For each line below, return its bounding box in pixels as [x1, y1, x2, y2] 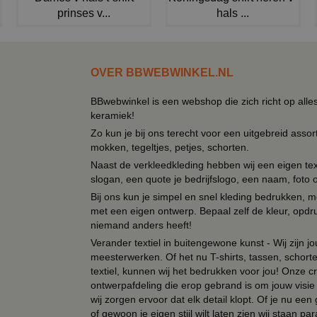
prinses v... [57, 7, 111, 20]
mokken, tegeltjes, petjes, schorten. [91, 142, 249, 154]
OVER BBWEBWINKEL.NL [91, 67, 234, 79]
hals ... [217, 7, 250, 20]
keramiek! [91, 110, 134, 122]
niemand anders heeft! [91, 219, 192, 231]
